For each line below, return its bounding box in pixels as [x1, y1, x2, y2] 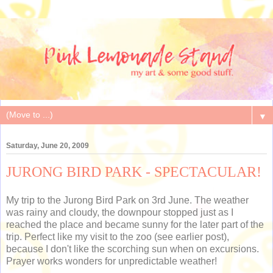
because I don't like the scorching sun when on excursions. [6, 244, 259, 255]
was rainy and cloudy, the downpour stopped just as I [6, 207, 233, 218]
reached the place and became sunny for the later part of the [6, 219, 264, 230]
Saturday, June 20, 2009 [6, 141, 89, 150]
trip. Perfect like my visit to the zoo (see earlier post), [6, 232, 229, 243]
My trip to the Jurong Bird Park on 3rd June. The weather [6, 195, 249, 206]
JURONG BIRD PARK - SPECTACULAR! [6, 163, 261, 180]
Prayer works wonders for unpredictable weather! [6, 256, 217, 267]
